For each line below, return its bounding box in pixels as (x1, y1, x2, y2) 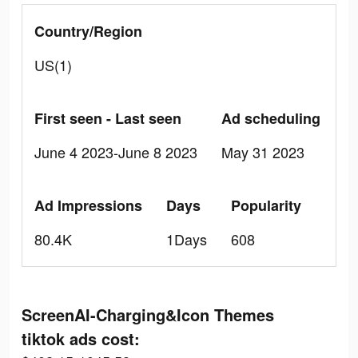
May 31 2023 (221, 141, 304, 162)
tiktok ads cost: (22, 327, 140, 350)
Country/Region (34, 21, 142, 42)
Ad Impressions (34, 195, 142, 216)
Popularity (231, 195, 301, 216)
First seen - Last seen (34, 108, 181, 129)
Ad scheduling (221, 108, 320, 129)
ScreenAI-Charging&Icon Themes (22, 303, 274, 326)
